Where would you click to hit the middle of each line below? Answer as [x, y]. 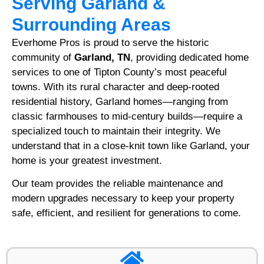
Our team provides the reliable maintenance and [117, 184]
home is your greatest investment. [87, 160]
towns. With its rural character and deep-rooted [115, 87]
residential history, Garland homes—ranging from [120, 101]
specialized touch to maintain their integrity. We [116, 131]
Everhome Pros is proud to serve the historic [110, 42]
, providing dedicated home [189, 57]
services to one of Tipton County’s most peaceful [119, 72]
